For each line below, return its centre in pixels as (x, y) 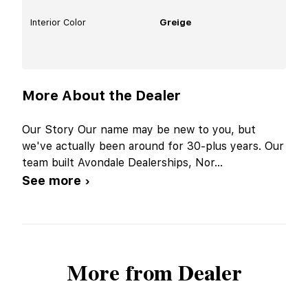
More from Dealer (154, 274)
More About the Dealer (101, 95)
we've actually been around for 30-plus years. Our (153, 146)
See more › (56, 180)
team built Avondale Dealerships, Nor (118, 162)
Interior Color (58, 22)
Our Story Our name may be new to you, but (139, 129)
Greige (175, 22)
